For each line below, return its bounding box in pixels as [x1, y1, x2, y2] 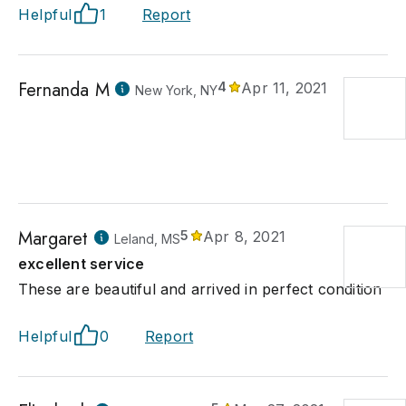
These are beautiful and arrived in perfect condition [18, 280, 382, 298]
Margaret [18, 226, 89, 252]
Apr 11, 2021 [241, 79, 328, 97]
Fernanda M [18, 77, 110, 103]
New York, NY [135, 82, 217, 98]
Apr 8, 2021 [202, 227, 286, 246]
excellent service [18, 255, 145, 273]
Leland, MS [113, 231, 180, 246]
